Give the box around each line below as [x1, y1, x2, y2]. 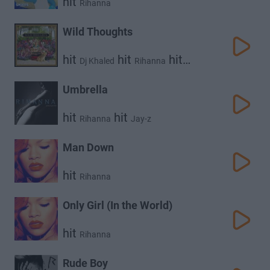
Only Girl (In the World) [63, 199, 172, 212]
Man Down [63, 141, 114, 154]
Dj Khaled [80, 56, 115, 66]
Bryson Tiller [63, 68, 108, 78]
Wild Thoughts [63, 25, 133, 38]
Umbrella [63, 83, 108, 96]
